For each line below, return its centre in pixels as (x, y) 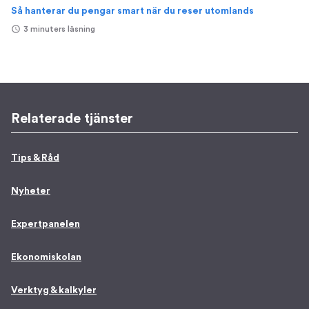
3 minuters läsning (59, 29)
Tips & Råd (35, 158)
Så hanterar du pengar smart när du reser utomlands (132, 11)
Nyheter (31, 191)
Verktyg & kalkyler (54, 290)
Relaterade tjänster (72, 119)
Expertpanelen (46, 224)
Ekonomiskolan (46, 257)
